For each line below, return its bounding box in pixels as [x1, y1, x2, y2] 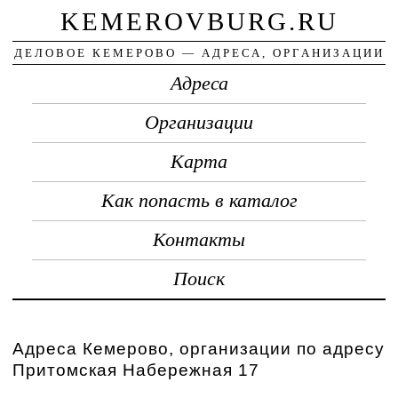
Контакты [153, 228, 245, 251]
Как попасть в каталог [100, 189, 298, 211]
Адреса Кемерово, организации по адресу [12, 338, 386, 358]
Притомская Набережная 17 [12, 360, 260, 379]
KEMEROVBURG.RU [60, 6, 338, 36]
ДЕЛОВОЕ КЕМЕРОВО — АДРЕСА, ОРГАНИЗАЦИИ [13, 45, 385, 60]
